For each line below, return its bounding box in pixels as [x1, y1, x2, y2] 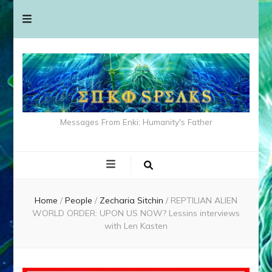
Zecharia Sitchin [100, 194, 166, 206]
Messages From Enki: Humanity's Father [59, 116, 212, 127]
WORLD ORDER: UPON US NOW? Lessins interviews [32, 207, 240, 219]
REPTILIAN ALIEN [171, 194, 237, 206]
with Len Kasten [104, 220, 168, 231]
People [65, 194, 95, 206]
